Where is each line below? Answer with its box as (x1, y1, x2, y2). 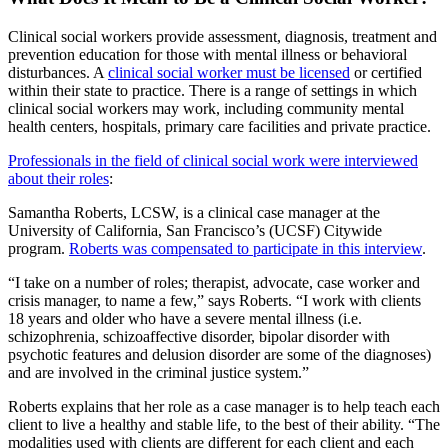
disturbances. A (8, 63, 108, 81)
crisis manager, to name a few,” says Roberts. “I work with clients (8, 291, 421, 309)
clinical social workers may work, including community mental (8, 99, 404, 117)
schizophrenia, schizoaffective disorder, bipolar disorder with (8, 327, 390, 345)
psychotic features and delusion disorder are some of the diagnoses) (8, 345, 431, 363)
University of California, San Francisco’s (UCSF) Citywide (8, 221, 382, 239)
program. (8, 239, 69, 257)
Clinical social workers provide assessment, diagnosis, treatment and (8, 27, 437, 45)
